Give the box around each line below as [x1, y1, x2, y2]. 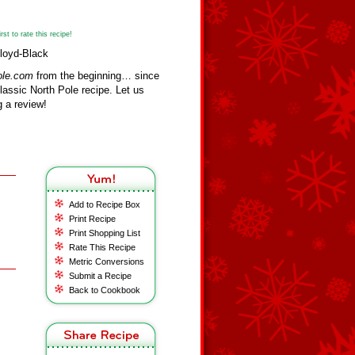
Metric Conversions [69, 257, 144, 266]
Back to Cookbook [69, 285, 140, 295]
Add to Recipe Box [69, 200, 140, 209]
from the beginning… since [33, 70, 159, 82]
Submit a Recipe [69, 271, 132, 281]
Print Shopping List [69, 228, 140, 238]
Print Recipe [69, 214, 116, 223]
